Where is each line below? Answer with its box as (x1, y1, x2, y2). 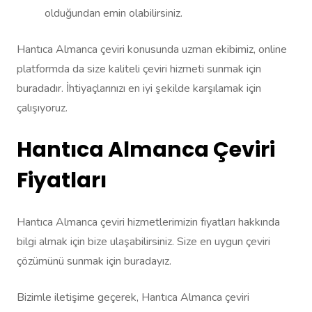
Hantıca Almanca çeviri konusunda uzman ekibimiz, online (17, 42, 287, 58)
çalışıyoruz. (17, 100, 68, 116)
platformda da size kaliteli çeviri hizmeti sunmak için (17, 61, 261, 77)
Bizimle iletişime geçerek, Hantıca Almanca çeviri (17, 290, 249, 306)
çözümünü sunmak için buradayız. (17, 253, 171, 270)
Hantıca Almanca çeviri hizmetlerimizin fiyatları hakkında (17, 214, 280, 231)
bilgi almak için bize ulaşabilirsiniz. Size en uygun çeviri (17, 234, 270, 250)
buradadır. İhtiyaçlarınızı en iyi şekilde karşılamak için (17, 81, 261, 97)
